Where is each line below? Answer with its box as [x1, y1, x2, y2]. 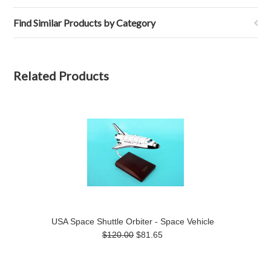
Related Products [13, 68, 109, 83]
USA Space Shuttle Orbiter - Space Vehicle [51, 217, 214, 226]
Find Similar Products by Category [13, 17, 156, 28]
